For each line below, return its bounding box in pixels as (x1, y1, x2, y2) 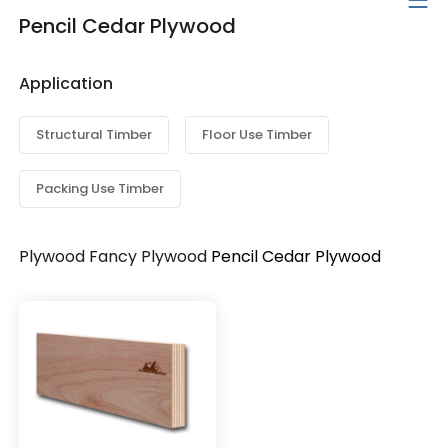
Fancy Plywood (89, 245, 208, 269)
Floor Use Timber (202, 125, 313, 145)
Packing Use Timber (36, 179, 165, 199)
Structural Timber (36, 125, 153, 145)
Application (19, 72, 114, 96)
